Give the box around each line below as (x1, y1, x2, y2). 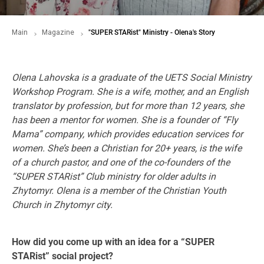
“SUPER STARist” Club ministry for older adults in (12, 171, 216, 182)
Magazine (42, 28, 74, 37)
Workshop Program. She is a (12, 86, 132, 97)
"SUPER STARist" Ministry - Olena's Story (88, 28, 215, 37)
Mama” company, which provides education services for (12, 128, 243, 140)
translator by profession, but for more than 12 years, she (12, 100, 244, 111)
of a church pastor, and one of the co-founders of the (12, 157, 230, 168)
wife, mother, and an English (132, 86, 249, 97)
